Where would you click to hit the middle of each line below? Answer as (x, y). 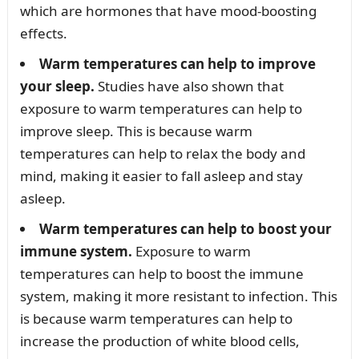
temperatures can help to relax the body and (162, 154)
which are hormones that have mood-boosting (168, 11)
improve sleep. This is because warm (136, 131)
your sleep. (57, 87)
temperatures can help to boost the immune (161, 274)
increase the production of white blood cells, (159, 341)
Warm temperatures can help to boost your (185, 229)
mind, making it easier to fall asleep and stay (161, 176)
